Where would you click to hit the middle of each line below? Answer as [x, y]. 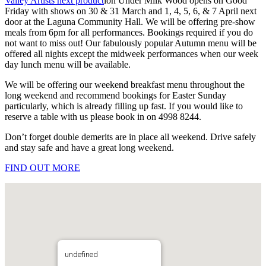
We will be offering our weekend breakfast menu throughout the [125, 84]
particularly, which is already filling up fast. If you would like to [124, 106]
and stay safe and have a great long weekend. [89, 147]
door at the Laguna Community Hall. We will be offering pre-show [130, 21]
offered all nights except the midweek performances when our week [132, 53]
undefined [81, 254]
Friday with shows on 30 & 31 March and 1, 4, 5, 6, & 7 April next [131, 11]
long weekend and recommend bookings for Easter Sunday [115, 95]
